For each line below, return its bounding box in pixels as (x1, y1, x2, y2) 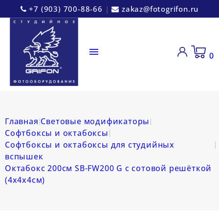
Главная (5, 116, 39, 127)
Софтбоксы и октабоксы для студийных (5, 139, 175, 150)
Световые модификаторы (41, 116, 150, 127)
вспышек (5, 151, 44, 162)
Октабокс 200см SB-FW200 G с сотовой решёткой (5, 163, 212, 174)
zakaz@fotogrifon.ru (121, 4, 199, 14)
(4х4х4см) (5, 175, 45, 185)
